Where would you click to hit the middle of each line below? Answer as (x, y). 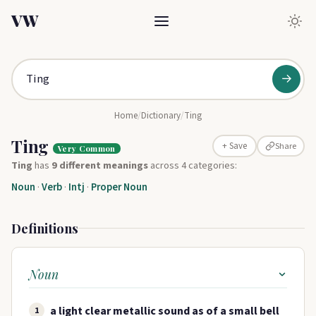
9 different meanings (100, 166)
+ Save (234, 146)
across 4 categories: (193, 166)
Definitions (45, 229)
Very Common (87, 148)
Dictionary (161, 115)
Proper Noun (119, 188)
